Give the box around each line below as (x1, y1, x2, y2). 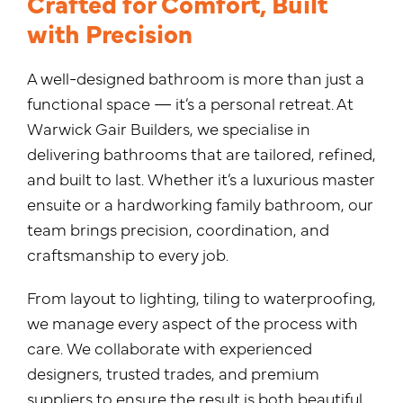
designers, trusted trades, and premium (27, 362, 319, 384)
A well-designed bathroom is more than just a (27, 67, 364, 89)
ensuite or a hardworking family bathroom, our (27, 193, 373, 215)
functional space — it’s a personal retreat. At (27, 92, 354, 114)
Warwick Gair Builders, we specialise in (27, 117, 310, 139)
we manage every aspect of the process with (27, 311, 358, 334)
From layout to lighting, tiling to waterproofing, (27, 286, 376, 309)
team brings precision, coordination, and (27, 218, 329, 240)
